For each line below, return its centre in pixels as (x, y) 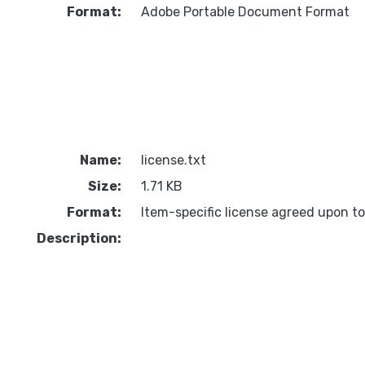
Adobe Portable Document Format (245, 11)
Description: (79, 239)
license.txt (173, 161)
